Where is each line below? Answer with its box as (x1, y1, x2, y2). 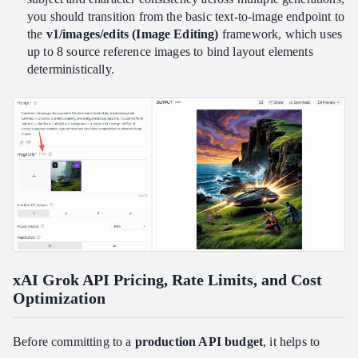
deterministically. (27, 62, 114, 76)
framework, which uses (218, 26, 343, 41)
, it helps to (263, 334, 320, 348)
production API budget (134, 334, 264, 348)
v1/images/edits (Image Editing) (46, 26, 219, 41)
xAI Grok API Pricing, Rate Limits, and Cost (13, 270, 322, 288)
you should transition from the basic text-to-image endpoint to (27, 9, 344, 23)
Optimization (13, 288, 105, 307)
